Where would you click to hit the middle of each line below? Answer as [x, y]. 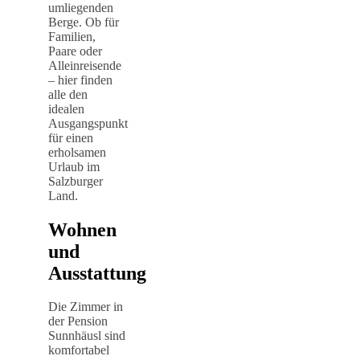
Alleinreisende [85, 65]
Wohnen [82, 229]
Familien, [72, 36]
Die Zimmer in [86, 307]
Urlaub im [74, 166]
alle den [68, 94]
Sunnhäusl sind [87, 336]
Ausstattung [97, 273]
